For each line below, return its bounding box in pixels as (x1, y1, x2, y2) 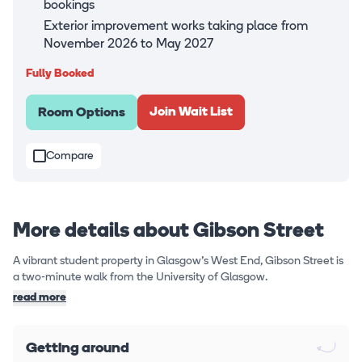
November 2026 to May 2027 (44, 38, 213, 52)
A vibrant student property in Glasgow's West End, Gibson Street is (13, 255, 343, 268)
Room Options (38, 107, 125, 120)
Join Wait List (149, 106, 233, 119)
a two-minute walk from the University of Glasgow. (13, 271, 270, 284)
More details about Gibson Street (13, 221, 324, 242)
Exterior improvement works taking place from (44, 20, 308, 34)
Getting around (26, 340, 129, 356)
